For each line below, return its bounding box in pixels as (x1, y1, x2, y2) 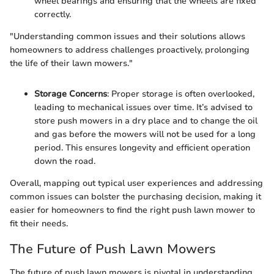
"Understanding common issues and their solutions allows (10, 31, 245, 43)
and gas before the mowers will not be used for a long (34, 128, 256, 141)
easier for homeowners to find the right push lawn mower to (10, 204, 255, 217)
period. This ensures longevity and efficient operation (34, 142, 250, 154)
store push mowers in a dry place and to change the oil (34, 115, 257, 127)
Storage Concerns (34, 88, 107, 100)
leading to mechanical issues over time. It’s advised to (34, 102, 253, 114)
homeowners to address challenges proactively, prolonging (10, 44, 250, 56)
